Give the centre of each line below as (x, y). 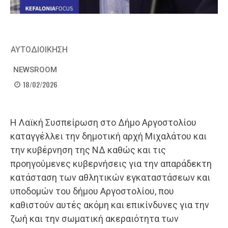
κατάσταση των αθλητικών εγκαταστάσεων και (110, 178)
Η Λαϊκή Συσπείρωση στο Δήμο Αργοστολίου (103, 123)
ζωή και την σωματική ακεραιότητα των (94, 219)
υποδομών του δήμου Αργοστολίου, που (92, 191)
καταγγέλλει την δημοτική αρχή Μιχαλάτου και (108, 136)
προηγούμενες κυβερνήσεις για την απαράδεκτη (111, 164)
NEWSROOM (35, 70)
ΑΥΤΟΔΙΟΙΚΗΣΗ (39, 50)
